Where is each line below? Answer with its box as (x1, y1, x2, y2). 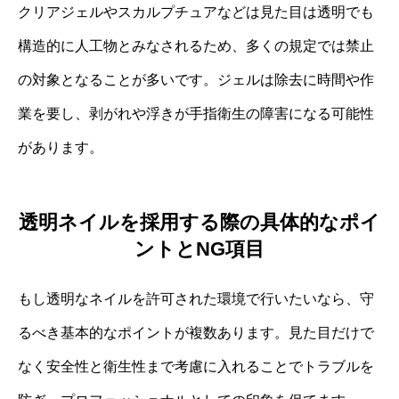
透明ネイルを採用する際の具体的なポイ (19, 211, 380, 234)
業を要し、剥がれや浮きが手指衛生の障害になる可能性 (18, 105, 374, 121)
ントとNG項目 (134, 238, 265, 261)
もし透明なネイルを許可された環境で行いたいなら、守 (18, 291, 374, 307)
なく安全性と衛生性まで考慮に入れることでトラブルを (18, 359, 374, 375)
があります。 (18, 139, 103, 155)
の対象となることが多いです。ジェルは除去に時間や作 (18, 71, 374, 87)
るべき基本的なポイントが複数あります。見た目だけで (18, 325, 374, 341)
